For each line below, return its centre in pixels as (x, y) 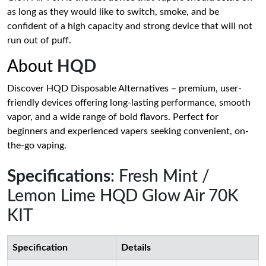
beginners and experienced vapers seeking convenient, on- (128, 131)
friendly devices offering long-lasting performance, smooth (129, 102)
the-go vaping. (37, 145)
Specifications (59, 176)
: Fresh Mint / (160, 176)
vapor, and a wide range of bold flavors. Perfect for (113, 117)
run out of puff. (39, 40)
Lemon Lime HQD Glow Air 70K (123, 196)
